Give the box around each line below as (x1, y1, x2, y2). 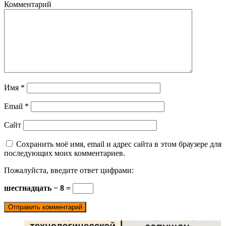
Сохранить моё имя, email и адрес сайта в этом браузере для (16, 139, 221, 148)
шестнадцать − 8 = (4, 183, 73, 192)
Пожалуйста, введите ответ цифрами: (4, 165, 134, 175)
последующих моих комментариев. (4, 148, 125, 157)
